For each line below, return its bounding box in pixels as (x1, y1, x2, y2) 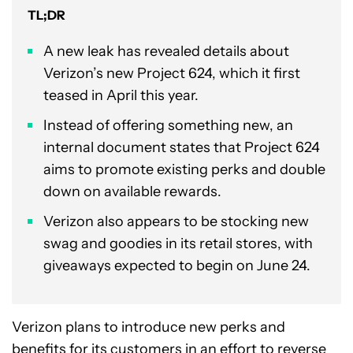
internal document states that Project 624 (43, 139, 320, 156)
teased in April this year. (43, 87, 199, 104)
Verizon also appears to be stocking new (43, 213, 309, 230)
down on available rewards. (43, 183, 221, 200)
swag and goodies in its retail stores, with (43, 235, 313, 252)
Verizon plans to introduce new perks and (12, 318, 285, 336)
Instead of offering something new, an (43, 117, 293, 134)
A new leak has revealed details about (43, 43, 289, 60)
